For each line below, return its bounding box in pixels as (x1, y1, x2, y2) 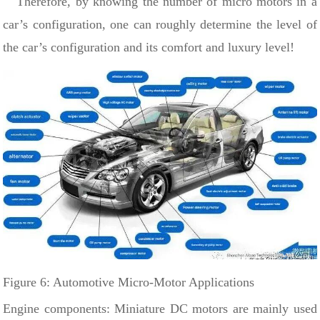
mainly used (253, 301, 317, 316)
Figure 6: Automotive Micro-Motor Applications (3, 274, 255, 289)
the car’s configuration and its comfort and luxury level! (3, 39, 295, 54)
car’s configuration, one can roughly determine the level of (3, 16, 317, 31)
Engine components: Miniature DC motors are (3, 301, 254, 316)
